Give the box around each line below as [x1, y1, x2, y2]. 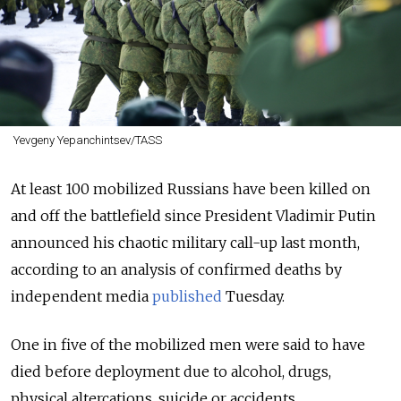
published [152, 287, 222, 306]
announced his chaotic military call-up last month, [11, 234, 360, 252]
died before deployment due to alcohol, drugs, [11, 363, 331, 381]
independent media [11, 287, 152, 306]
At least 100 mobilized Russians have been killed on [11, 180, 371, 199]
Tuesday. [222, 287, 285, 306]
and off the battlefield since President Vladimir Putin [11, 207, 376, 226]
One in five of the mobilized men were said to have [11, 336, 365, 354]
